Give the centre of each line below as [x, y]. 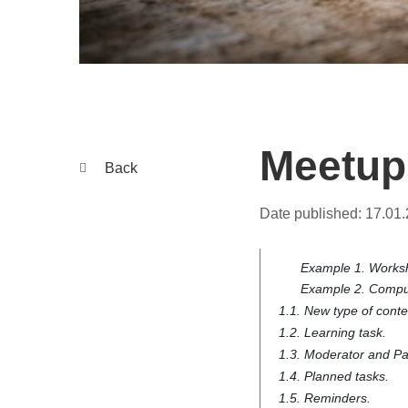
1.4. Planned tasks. [334, 377]
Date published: [312, 214]
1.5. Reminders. [325, 398]
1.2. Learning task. [332, 333]
